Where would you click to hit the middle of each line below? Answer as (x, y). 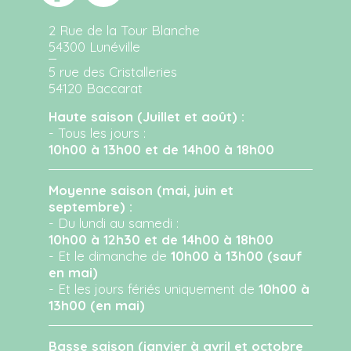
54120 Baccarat (96, 88)
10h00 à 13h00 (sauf (237, 255)
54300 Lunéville (95, 46)
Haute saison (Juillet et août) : (147, 116)
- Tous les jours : (98, 132)
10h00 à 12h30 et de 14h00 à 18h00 (161, 239)
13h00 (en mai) (97, 305)
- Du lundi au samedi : (114, 223)
